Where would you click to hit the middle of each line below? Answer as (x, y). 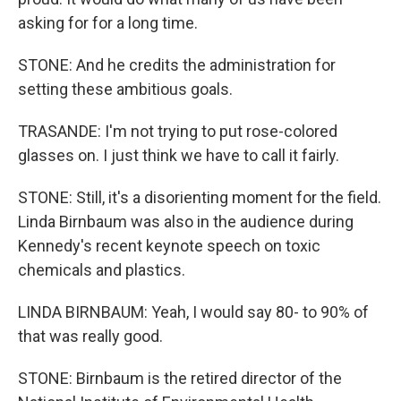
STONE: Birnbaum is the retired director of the (180, 378)
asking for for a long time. (108, 23)
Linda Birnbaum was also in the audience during (186, 222)
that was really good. (90, 336)
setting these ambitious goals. (125, 89)
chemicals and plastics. (102, 270)
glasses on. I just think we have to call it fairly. (179, 155)
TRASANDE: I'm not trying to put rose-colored (178, 131)
